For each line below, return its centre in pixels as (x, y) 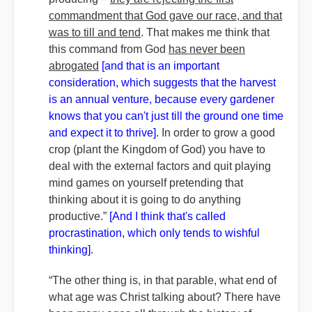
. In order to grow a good (216, 133)
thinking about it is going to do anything (145, 200)
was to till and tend (95, 32)
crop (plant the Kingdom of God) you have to (157, 149)
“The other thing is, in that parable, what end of (163, 280)
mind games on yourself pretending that (146, 183)
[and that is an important (161, 66)
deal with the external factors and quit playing (160, 166)
